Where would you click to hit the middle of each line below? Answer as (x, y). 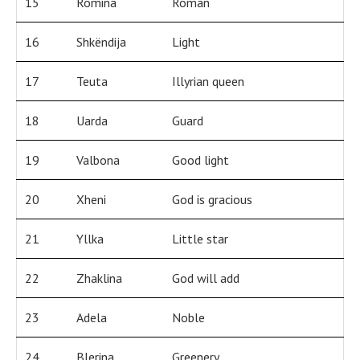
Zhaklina (99, 278)
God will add (206, 278)
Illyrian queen (208, 82)
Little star (200, 239)
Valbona (98, 160)
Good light (200, 160)
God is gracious (212, 200)
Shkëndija (101, 42)
